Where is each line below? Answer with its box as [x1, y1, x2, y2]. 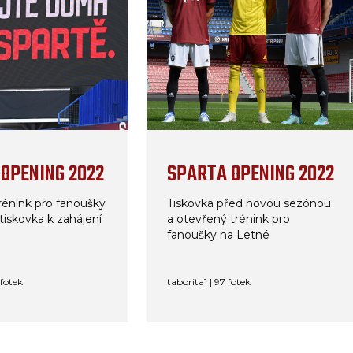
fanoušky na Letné [166, 228, 269, 242]
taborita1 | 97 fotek [166, 276, 251, 288]
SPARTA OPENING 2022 [166, 158, 334, 191]
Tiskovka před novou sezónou [166, 196, 331, 210]
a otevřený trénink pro [166, 212, 290, 226]
